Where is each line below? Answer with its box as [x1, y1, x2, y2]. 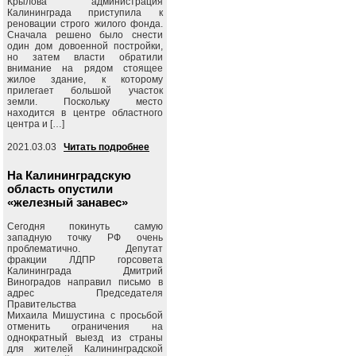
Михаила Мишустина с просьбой [7, 310, 163, 321]
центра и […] [7, 118, 64, 130]
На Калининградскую [7, 168, 131, 182]
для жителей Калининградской [7, 343, 163, 354]
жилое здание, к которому [7, 74, 163, 85]
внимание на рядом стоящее [7, 63, 163, 74]
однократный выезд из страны [7, 332, 163, 343]
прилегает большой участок [7, 85, 163, 96]
